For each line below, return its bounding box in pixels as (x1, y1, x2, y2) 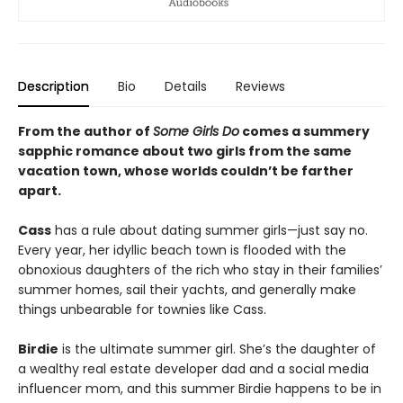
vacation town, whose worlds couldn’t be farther (18, 162, 354, 181)
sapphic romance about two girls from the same (18, 142, 352, 161)
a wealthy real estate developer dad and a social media (18, 360, 369, 379)
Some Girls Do (153, 122, 239, 141)
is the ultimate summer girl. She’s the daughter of (58, 340, 376, 359)
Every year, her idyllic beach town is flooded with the (18, 241, 346, 260)
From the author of (18, 122, 153, 141)
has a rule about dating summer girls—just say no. (51, 221, 368, 240)
